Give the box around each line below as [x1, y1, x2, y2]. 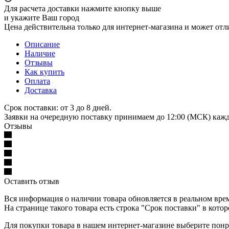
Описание [25, 39, 60, 49]
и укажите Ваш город [4, 13, 79, 22]
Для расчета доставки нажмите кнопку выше [4, 4, 161, 13]
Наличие [25, 49, 55, 58]
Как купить [25, 67, 64, 76]
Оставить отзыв [4, 176, 59, 186]
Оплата [25, 76, 50, 85]
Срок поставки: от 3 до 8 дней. [4, 103, 111, 112]
